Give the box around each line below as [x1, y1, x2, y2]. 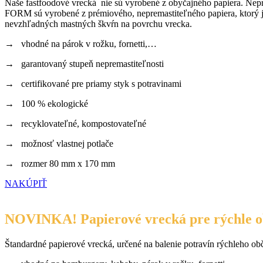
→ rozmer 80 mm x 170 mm [5, 159, 115, 169]
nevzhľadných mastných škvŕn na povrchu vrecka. [5, 19, 192, 29]
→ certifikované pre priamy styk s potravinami [5, 79, 181, 89]
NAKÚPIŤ [5, 178, 47, 189]
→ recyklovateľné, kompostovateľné [5, 119, 146, 129]
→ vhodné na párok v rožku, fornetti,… [5, 39, 157, 49]
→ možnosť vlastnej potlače [5, 139, 113, 149]
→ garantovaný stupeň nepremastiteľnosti [5, 59, 164, 69]
